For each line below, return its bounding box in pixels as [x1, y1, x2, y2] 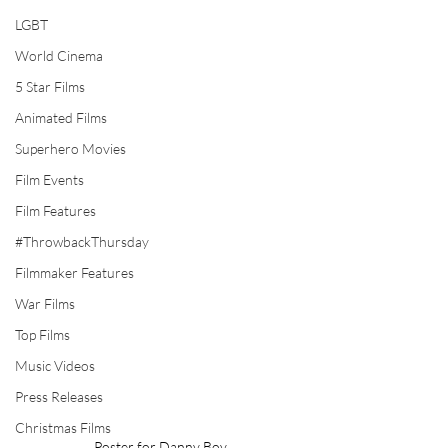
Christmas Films [15, 419, 111, 436]
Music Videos [15, 357, 95, 374]
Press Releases [15, 388, 103, 405]
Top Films [15, 326, 70, 343]
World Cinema [15, 47, 103, 64]
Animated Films [15, 109, 107, 126]
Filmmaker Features [15, 264, 134, 281]
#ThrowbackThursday [15, 233, 149, 250]
